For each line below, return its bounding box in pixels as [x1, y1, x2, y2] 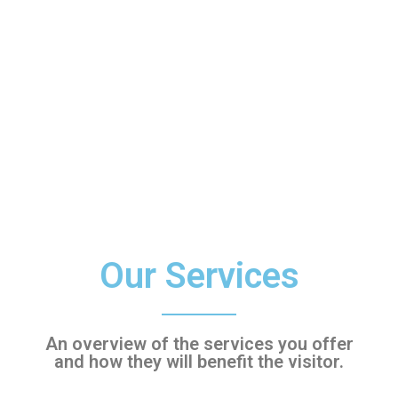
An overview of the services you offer [44, 332, 354, 354]
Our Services [99, 254, 299, 297]
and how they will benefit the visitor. [54, 350, 344, 372]
